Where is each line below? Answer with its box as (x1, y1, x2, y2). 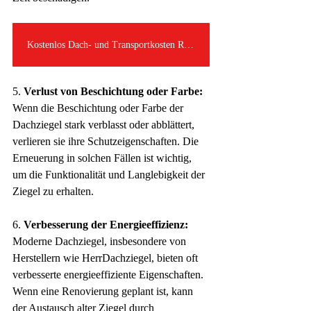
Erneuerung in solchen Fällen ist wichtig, (12, 152, 194, 165)
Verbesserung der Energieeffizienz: (24, 219, 188, 231)
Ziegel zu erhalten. (12, 185, 94, 198)
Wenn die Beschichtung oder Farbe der (12, 102, 186, 115)
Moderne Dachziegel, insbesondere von (12, 235, 189, 248)
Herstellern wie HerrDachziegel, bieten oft (12, 252, 201, 264)
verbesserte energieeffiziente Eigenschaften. (12, 269, 206, 281)
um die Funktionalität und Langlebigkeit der (12, 169, 208, 181)
